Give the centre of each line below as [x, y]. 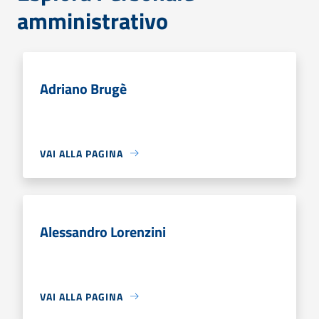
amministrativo [93, 20]
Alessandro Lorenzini [103, 231]
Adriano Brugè [83, 88]
